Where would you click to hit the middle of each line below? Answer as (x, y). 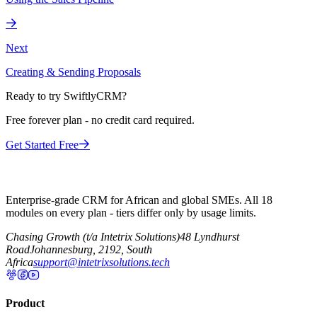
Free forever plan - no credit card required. (100, 120)
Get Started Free (42, 144)
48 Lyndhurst (209, 236)
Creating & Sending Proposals (73, 71)
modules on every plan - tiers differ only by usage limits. (131, 212)
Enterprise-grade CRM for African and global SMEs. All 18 (139, 200)
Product (25, 304)
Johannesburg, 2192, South (91, 249)
